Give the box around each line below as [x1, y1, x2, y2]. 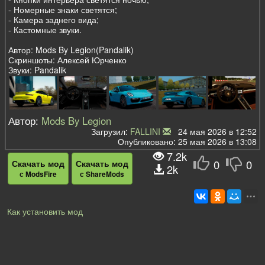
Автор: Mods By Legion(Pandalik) [8, 44, 134, 56]
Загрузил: [91, 125, 130, 137]
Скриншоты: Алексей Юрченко [8, 54, 127, 66]
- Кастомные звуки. [8, 24, 82, 36]
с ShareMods [80, 169, 124, 180]
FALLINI [130, 125, 160, 137]
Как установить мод [7, 205, 83, 218]
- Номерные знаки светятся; [8, 4, 118, 16]
